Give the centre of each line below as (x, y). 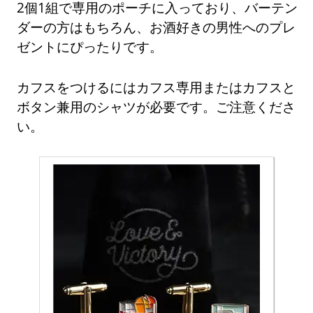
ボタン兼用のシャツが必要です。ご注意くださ (156, 106)
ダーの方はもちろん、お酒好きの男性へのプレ (156, 27)
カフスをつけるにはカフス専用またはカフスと (156, 87)
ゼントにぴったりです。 (90, 46)
